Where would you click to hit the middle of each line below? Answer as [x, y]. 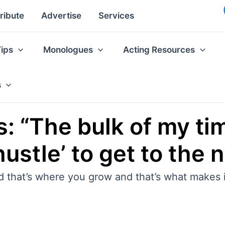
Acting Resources [159, 49]
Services [116, 16]
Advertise [61, 16]
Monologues [68, 49]
